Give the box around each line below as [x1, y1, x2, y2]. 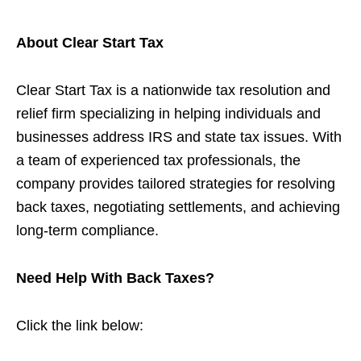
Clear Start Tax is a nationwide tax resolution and [16, 81, 330, 98]
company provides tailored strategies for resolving [16, 175, 335, 192]
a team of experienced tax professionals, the [16, 151, 301, 168]
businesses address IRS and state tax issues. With [16, 128, 342, 145]
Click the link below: [16, 317, 143, 334]
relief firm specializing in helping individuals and [16, 105, 321, 122]
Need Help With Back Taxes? [16, 269, 214, 286]
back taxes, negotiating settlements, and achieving [16, 198, 340, 215]
